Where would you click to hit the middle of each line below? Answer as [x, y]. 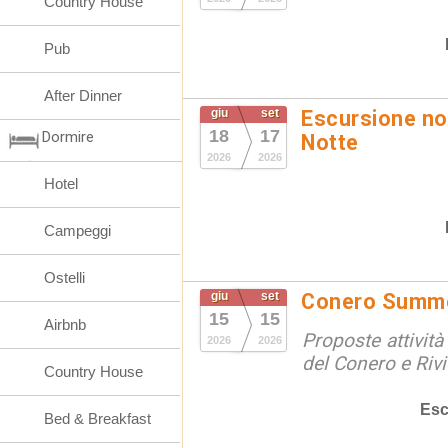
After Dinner [83, 95]
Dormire [68, 137]
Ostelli [64, 277]
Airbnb [65, 324]
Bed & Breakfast [97, 418]
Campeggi [77, 230]
